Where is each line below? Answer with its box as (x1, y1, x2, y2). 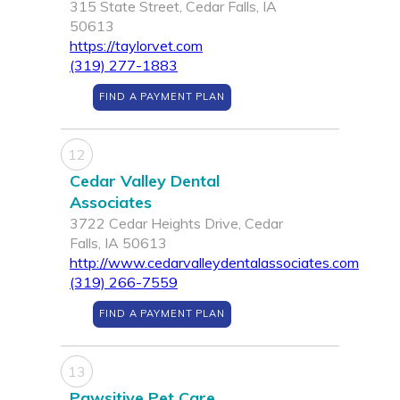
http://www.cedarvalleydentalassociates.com (70, 254, 359, 272)
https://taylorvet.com (70, 37, 203, 55)
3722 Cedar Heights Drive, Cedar (70, 214, 283, 233)
